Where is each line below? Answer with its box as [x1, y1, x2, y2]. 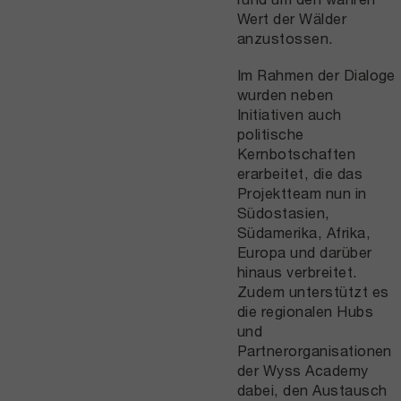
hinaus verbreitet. [236, 262, 358, 280]
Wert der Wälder [236, 9, 347, 27]
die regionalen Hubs [236, 302, 374, 320]
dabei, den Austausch [236, 380, 388, 398]
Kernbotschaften [236, 144, 356, 162]
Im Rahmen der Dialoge [236, 65, 396, 83]
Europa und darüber [236, 243, 372, 260]
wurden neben [236, 85, 334, 103]
